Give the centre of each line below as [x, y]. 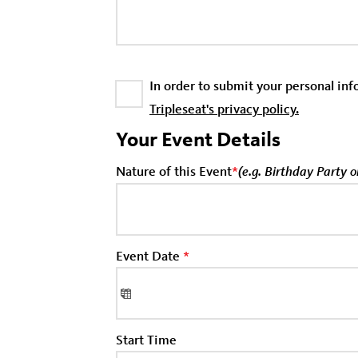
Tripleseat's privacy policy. [224, 108]
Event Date [149, 255]
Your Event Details [198, 139]
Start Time [146, 339]
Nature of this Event [174, 171]
